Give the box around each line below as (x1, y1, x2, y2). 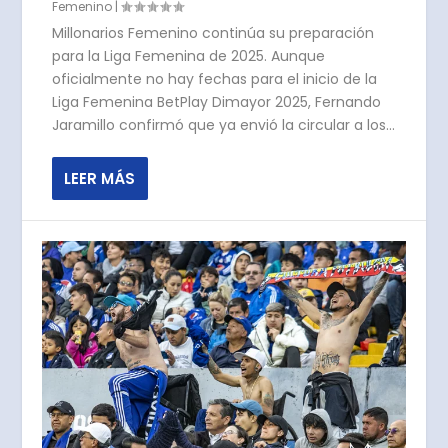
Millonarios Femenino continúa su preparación (52, 23, 375, 44)
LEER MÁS (64, 168, 136, 190)
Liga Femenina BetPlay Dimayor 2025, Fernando (52, 92, 382, 113)
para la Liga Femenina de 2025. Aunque (52, 46, 326, 67)
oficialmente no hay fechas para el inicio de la (52, 69, 378, 90)
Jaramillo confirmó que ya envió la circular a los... (52, 115, 396, 136)
